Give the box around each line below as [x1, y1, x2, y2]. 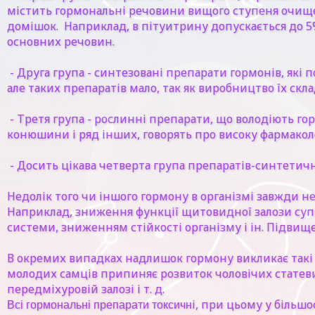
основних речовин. [7, 34, 115, 49]
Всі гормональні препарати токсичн [7, 299, 192, 311]
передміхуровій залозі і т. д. [7, 281, 165, 297]
